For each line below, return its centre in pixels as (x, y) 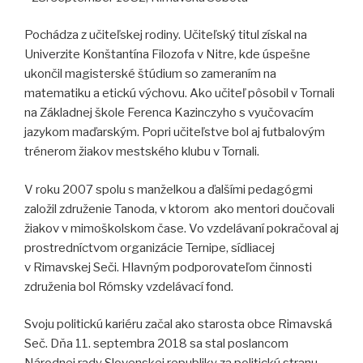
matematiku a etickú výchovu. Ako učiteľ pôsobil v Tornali (179, 94)
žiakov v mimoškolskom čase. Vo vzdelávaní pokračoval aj (181, 228)
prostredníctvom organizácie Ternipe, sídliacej (149, 248)
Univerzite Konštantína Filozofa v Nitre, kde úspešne (167, 55)
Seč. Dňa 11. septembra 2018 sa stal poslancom (156, 344)
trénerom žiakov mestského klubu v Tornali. (142, 152)
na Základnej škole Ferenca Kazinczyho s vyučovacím (169, 113)
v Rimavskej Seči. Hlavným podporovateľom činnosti (168, 267)
